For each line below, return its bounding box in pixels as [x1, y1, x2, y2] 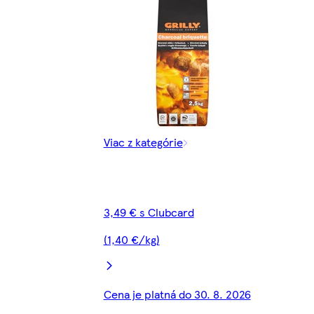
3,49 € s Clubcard [103, 204, 194, 221]
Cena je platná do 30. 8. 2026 [103, 286, 251, 303]
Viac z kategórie [103, 134, 183, 151]
